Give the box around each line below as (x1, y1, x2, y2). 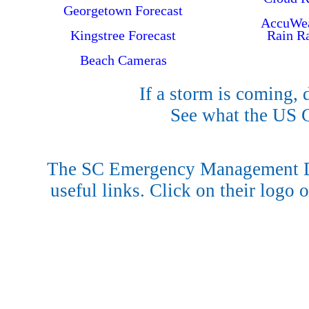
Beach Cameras (79, 52, 167, 68)
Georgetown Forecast (63, 3, 183, 18)
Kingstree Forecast (70, 28, 176, 43)
